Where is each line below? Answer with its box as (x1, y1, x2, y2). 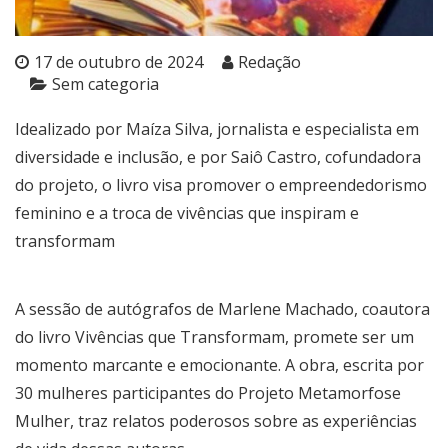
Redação (238, 50, 301, 73)
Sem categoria (52, 72, 159, 95)
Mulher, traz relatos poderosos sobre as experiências (15, 409, 417, 432)
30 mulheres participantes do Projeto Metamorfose (15, 381, 401, 404)
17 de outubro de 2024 (34, 50, 203, 73)
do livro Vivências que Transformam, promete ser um (15, 325, 414, 348)
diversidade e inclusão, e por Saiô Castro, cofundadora (15, 145, 421, 168)
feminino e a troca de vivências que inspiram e (15, 201, 359, 224)
